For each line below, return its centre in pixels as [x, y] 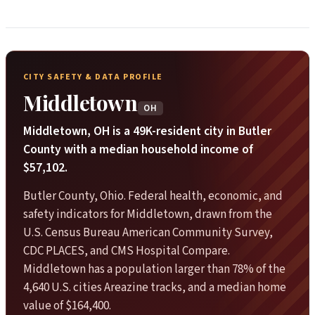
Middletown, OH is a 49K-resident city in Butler [147, 131]
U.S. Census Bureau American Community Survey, [148, 233]
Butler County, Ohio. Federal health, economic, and [153, 197]
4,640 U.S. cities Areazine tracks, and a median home [155, 288]
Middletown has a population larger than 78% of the [154, 270]
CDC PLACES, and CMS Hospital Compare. [127, 251]
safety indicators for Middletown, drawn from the [148, 215]
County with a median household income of [138, 149]
